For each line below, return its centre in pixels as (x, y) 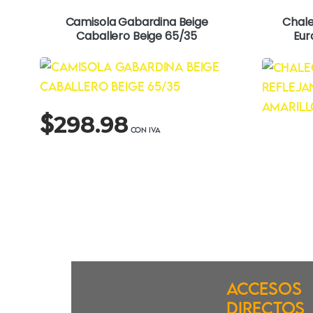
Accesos (264, 288)
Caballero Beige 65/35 (137, 36)
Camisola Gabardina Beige (137, 22)
